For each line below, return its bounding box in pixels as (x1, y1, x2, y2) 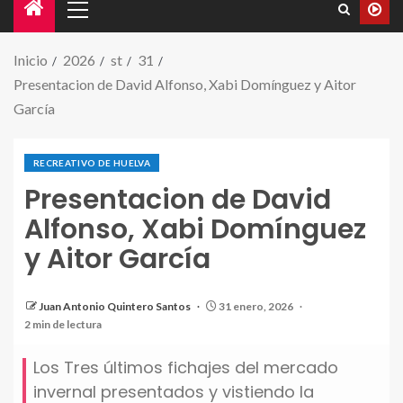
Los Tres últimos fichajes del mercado (33, 356, 338, 379)
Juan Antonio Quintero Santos (39, 300, 193, 313)
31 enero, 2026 (217, 300, 295, 313)
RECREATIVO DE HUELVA (33, 157, 150, 168)
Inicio (13, 51, 48, 68)
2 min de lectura (24, 318, 102, 331)
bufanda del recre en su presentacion (36, 306, 260, 323)
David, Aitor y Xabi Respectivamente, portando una (36, 282, 349, 300)
